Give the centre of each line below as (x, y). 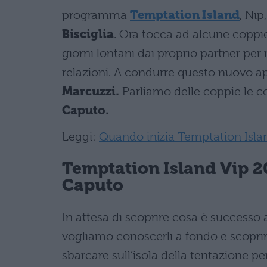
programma (96, 15)
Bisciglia (88, 34)
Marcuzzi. (91, 91)
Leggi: (80, 136)
